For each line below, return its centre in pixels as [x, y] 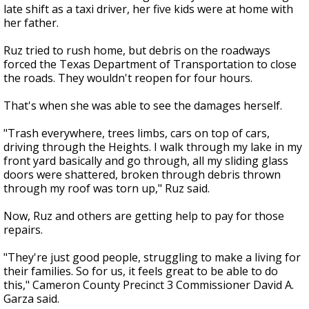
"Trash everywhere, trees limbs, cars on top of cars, [137, 133]
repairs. [23, 230]
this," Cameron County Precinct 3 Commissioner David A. [149, 285]
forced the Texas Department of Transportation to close [150, 64]
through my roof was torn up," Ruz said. [107, 189]
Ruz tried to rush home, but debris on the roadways [137, 51]
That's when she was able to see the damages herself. [143, 106]
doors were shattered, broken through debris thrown [142, 175]
